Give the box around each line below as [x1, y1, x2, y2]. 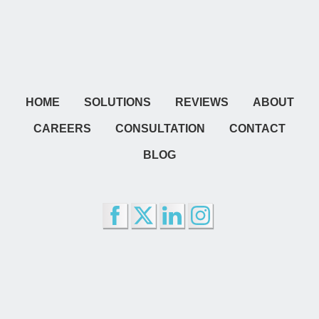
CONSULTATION [115, 122, 205, 135]
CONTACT [229, 122, 286, 135]
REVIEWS [174, 96, 229, 109]
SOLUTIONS [83, 96, 151, 109]
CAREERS [33, 122, 91, 135]
